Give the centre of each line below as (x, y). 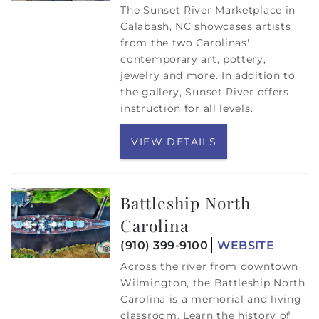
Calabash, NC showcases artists (206, 27)
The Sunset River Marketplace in (208, 10)
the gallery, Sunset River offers (205, 92)
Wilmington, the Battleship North (213, 282)
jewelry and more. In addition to (208, 76)
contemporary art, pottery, (193, 59)
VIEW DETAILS (174, 142)
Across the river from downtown (209, 266)
